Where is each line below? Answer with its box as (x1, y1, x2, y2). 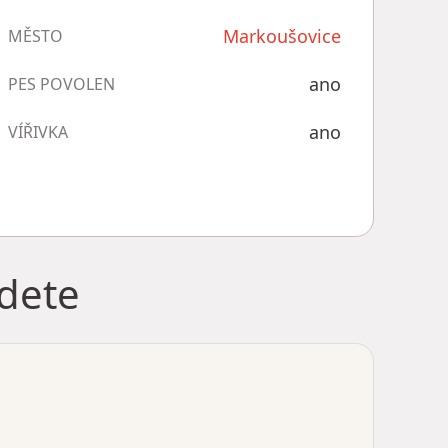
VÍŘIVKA (7, 121, 68, 143)
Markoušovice (222, 24, 341, 48)
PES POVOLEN (7, 73, 115, 95)
